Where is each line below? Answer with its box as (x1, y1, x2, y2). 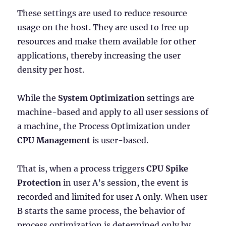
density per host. (17, 64, 85, 75)
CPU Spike (146, 163, 189, 174)
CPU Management (17, 135, 91, 145)
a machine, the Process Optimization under (17, 121, 191, 131)
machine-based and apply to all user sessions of (17, 106, 209, 117)
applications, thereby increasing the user (17, 50, 181, 61)
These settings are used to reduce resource (17, 8, 188, 18)
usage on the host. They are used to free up (17, 22, 189, 32)
